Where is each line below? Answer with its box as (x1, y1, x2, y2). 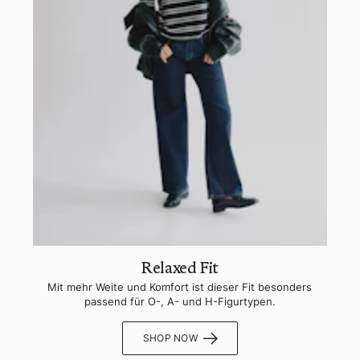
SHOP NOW (142, 331, 198, 344)
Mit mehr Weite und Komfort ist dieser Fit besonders (47, 280, 313, 293)
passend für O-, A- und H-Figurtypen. (84, 294, 276, 308)
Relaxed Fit (141, 257, 219, 277)
